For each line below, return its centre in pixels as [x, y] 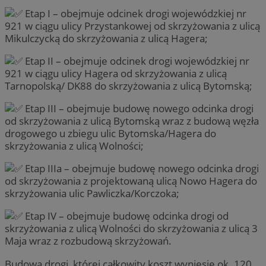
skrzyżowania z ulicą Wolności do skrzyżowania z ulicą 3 [131, 229]
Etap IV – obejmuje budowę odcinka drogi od [126, 216]
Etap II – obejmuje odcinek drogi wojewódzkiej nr [136, 61]
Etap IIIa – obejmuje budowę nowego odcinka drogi [141, 169]
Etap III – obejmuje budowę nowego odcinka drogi [138, 109]
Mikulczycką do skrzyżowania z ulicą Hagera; [106, 38]
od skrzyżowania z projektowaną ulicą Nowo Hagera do [131, 181]
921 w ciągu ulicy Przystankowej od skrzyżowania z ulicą [132, 26]
